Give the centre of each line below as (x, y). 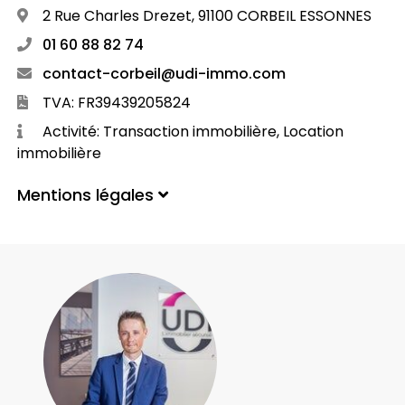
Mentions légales (87, 195)
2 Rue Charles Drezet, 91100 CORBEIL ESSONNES (205, 16)
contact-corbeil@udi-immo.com (162, 74)
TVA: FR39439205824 (114, 103)
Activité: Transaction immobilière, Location (191, 132)
